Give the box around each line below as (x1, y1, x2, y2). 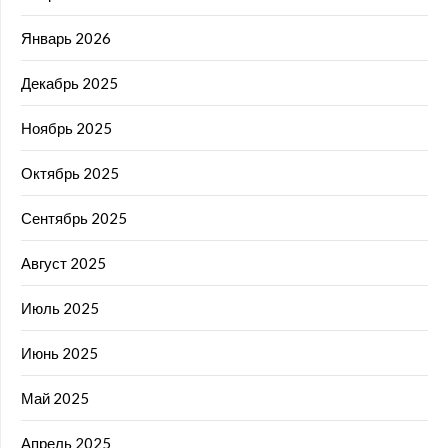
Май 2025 (21, 389, 89, 408)
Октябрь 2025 (21, 164, 119, 183)
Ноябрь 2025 (21, 119, 112, 138)
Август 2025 (21, 254, 106, 273)
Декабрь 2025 (21, 74, 118, 93)
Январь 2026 (21, 29, 111, 48)
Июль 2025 (21, 299, 99, 318)
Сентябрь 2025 (21, 209, 127, 228)
